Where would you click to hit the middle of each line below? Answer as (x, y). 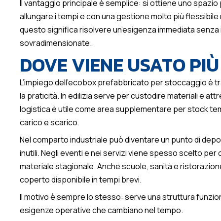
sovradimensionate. (56, 43)
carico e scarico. (50, 123)
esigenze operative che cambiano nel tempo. (101, 210)
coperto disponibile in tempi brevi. (81, 180)
